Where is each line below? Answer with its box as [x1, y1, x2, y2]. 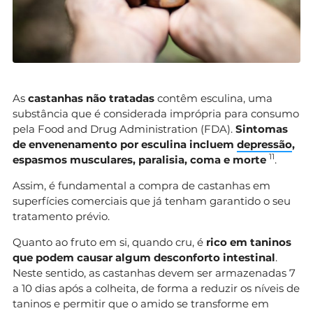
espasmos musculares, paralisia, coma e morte [13, 152, 266, 166]
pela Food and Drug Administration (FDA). [13, 122, 235, 136]
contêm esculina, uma [157, 91, 272, 105]
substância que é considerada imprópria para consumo [13, 106, 299, 120]
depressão [237, 137, 292, 151]
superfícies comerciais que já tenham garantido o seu [13, 194, 291, 208]
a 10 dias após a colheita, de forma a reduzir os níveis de [13, 281, 300, 295]
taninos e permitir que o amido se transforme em [13, 296, 269, 310]
